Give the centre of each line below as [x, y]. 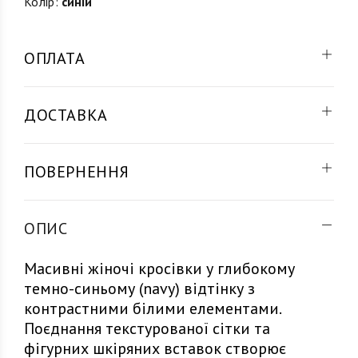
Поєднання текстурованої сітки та [147, 328]
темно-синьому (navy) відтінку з [139, 288]
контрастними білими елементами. [152, 308]
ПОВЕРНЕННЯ [77, 172]
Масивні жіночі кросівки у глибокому [159, 268]
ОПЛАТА [55, 58]
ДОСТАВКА [66, 115]
